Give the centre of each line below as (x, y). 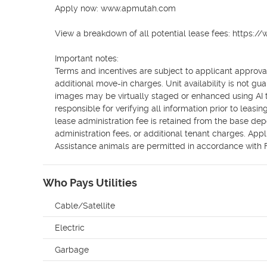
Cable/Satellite (85, 206)
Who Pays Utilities (90, 183)
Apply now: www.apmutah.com (115, 8)
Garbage (72, 250)
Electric (70, 228)
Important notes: (87, 58)
